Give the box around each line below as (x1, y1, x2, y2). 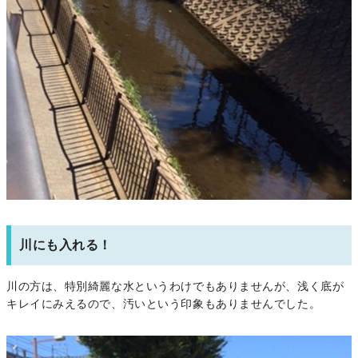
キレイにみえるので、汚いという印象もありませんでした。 (6, 298, 321, 310)
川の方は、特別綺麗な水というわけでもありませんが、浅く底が (6, 280, 344, 292)
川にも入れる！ (19, 239, 112, 253)
